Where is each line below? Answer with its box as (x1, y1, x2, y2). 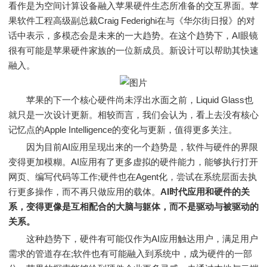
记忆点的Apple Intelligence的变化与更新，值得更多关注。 (8, 125, 237, 135)
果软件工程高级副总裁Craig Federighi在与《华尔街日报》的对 (8, 15, 255, 26)
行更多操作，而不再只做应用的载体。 (8, 187, 160, 197)
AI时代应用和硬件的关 (160, 187, 250, 197)
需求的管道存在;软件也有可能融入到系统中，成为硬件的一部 (8, 249, 252, 259)
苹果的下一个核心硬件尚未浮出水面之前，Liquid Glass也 (8, 95, 253, 105)
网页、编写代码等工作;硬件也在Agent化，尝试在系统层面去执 (8, 172, 257, 182)
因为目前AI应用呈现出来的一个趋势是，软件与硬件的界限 (8, 142, 258, 152)
